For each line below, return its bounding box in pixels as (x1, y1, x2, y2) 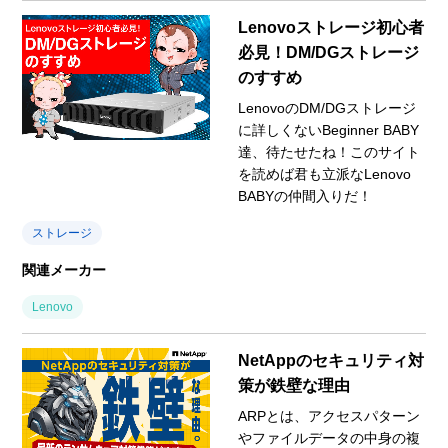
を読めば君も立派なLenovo (238, 165, 411, 182)
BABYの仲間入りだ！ (238, 187, 372, 204)
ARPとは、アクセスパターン (238, 407, 420, 424)
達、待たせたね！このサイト (238, 143, 420, 160)
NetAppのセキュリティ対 (238, 351, 424, 369)
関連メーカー (22, 261, 107, 278)
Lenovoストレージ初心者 (238, 18, 424, 36)
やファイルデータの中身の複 (238, 429, 420, 446)
